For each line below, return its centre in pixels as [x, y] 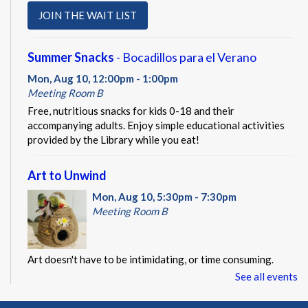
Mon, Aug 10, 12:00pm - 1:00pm [103, 78]
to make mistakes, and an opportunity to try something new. [162, 288]
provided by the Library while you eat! [113, 139]
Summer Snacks [71, 57]
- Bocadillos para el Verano [185, 57]
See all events [266, 276]
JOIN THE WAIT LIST [88, 15]
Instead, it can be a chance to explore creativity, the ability [159, 274]
